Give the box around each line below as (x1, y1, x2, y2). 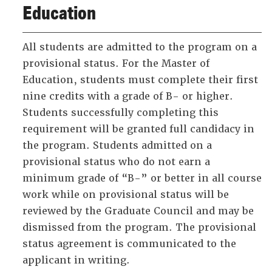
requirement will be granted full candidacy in (22, 123, 254, 135)
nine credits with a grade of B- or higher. (22, 90, 233, 103)
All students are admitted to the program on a (22, 41, 257, 53)
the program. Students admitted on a (22, 139, 212, 152)
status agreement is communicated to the (22, 237, 236, 250)
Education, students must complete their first (22, 73, 258, 86)
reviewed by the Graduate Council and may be (22, 205, 254, 217)
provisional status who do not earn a (22, 155, 210, 168)
